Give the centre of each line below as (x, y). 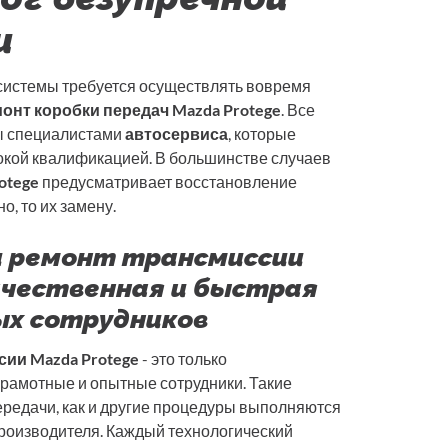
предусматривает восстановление (168, 182)
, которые (262, 134)
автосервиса (176, 134)
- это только (183, 359)
